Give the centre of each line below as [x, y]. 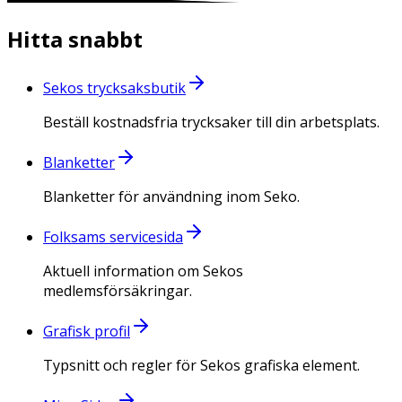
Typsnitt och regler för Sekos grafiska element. [201, 366]
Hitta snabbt [75, 39]
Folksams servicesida [113, 237]
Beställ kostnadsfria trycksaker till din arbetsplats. [211, 122]
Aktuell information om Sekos [143, 271]
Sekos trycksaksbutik [114, 88]
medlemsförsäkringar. [118, 291]
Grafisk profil [87, 332]
